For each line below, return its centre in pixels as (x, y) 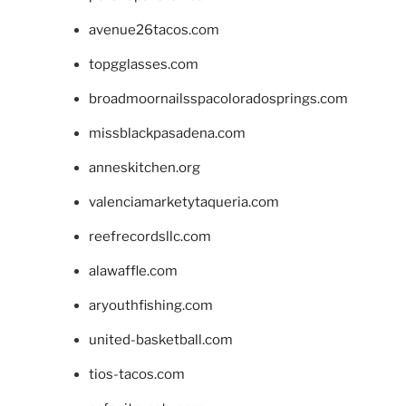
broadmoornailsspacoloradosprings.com (218, 98)
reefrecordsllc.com (150, 236)
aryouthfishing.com (150, 305)
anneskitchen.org (144, 167)
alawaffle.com (133, 271)
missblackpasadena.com (167, 133)
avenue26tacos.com (154, 29)
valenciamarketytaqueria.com (184, 202)
